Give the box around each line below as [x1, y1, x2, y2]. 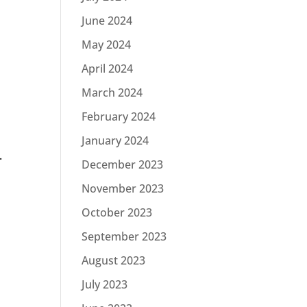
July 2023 [82, 277, 128, 292]
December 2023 [82, 157, 164, 172]
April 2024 [82, 61, 134, 76]
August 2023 [82, 253, 146, 268]
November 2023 [82, 181, 164, 196]
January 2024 [82, 133, 149, 148]
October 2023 [82, 205, 153, 220]
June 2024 [82, 13, 133, 28]
